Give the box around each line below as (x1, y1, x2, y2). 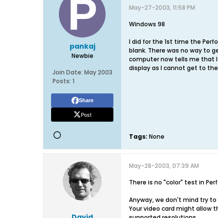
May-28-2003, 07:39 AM (129, 162, 199, 170)
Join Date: (52, 68, 83, 76)
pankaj (69, 41, 95, 51)
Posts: (52, 77, 71, 85)
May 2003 (84, 68, 112, 76)
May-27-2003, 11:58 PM (129, 3, 195, 12)
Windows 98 (129, 20, 165, 28)
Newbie (71, 52, 93, 60)
